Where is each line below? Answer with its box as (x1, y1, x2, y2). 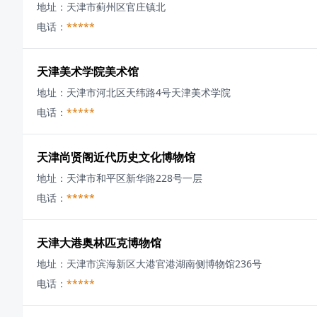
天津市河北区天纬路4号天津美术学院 (67, 86, 231, 99)
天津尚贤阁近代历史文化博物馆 (37, 149, 195, 165)
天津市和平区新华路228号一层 (67, 171, 202, 185)
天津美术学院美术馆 (37, 64, 139, 79)
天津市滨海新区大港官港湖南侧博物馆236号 (67, 257, 262, 270)
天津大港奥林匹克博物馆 (37, 235, 161, 250)
